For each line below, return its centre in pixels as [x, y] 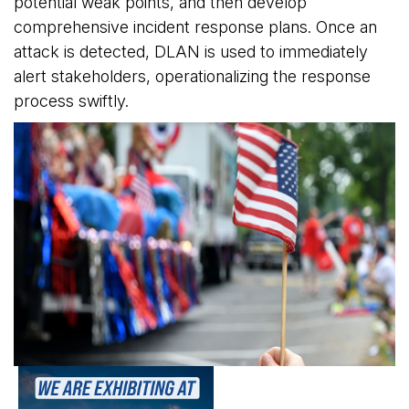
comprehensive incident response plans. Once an [195, 26]
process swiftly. [73, 100]
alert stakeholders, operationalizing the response [192, 76]
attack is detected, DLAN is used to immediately [191, 51]
